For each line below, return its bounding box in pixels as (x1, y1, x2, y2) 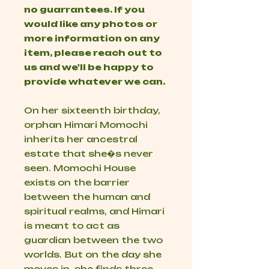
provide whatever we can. (24, 76, 165, 87)
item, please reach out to (24, 47, 162, 58)
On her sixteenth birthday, (24, 105, 160, 116)
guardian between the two (24, 235, 163, 246)
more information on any (24, 33, 160, 44)
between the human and (24, 192, 150, 202)
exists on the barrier (24, 177, 130, 188)
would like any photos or (24, 19, 157, 29)
